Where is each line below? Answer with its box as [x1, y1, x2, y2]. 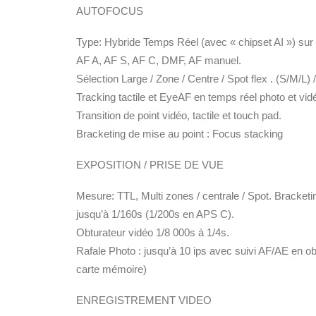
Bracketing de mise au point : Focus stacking [76, 128, 283, 140]
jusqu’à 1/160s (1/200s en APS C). [76, 208, 234, 220]
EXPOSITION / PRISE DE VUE [76, 159, 224, 171]
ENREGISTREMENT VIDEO [76, 294, 212, 306]
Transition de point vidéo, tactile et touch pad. [76, 109, 281, 121]
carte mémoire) [76, 263, 147, 275]
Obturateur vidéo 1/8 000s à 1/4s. [76, 226, 229, 238]
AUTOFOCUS [76, 5, 143, 17]
